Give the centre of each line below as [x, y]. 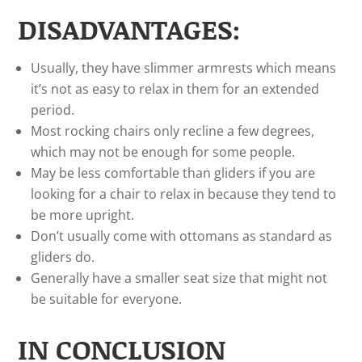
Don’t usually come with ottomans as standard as [182, 236]
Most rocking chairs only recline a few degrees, [173, 131]
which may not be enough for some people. [163, 152]
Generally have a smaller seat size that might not [179, 278]
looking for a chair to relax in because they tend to [184, 194]
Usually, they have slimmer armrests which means [184, 68]
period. [53, 110]
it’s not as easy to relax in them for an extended [175, 89]
